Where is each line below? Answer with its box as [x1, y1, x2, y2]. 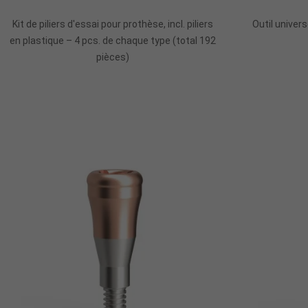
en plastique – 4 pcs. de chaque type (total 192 [10, 34, 217, 46]
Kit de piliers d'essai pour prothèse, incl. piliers [12, 18, 214, 30]
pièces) [96, 51, 130, 63]
